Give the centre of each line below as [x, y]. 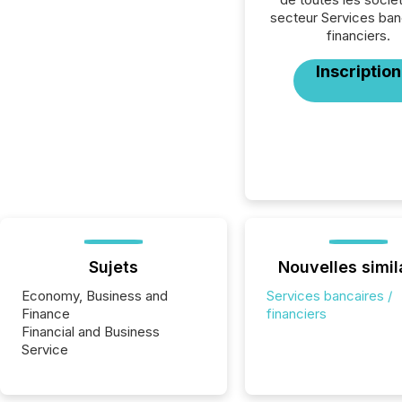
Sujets [113, 267]
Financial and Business [91, 332]
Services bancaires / [329, 296]
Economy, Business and [95, 296]
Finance [46, 314]
